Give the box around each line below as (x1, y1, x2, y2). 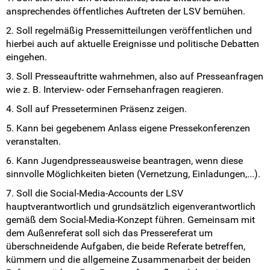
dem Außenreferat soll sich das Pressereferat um (6, 227, 213, 239)
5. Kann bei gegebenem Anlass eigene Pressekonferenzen (6, 122, 250, 134)
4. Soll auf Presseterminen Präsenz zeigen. (6, 103, 187, 115)
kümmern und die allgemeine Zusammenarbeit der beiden (6, 254, 251, 266)
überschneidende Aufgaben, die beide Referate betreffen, (6, 240, 245, 253)
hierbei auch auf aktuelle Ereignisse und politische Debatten (6, 38, 259, 50)
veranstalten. (6, 136, 61, 148)
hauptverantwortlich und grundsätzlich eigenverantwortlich (6, 201, 256, 213)
